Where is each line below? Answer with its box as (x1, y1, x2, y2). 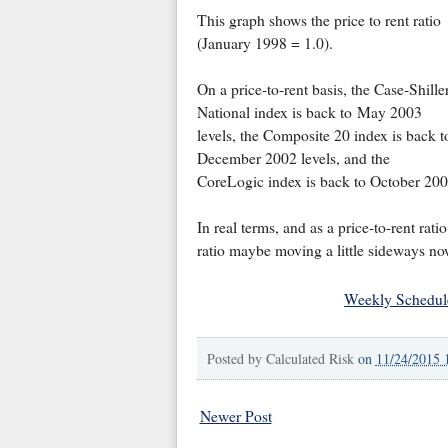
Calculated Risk (265, 349, 354, 369)
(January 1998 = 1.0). (196, 33, 333, 54)
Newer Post (199, 406, 272, 427)
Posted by (206, 349, 266, 369)
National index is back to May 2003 (196, 102, 422, 123)
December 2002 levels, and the (196, 148, 390, 169)
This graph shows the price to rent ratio (196, 10, 441, 31)
